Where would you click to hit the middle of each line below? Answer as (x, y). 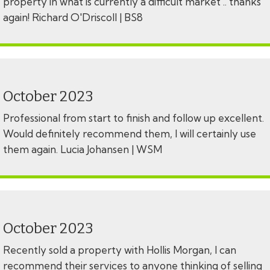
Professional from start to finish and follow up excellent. (133, 118)
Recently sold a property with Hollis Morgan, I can (120, 250)
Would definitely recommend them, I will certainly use (130, 134)
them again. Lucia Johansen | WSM (84, 149)
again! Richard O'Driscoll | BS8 (74, 17)
